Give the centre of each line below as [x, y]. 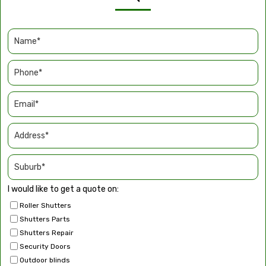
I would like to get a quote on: [63, 189]
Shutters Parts [45, 219]
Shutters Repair [47, 232]
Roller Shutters [45, 205]
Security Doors [45, 246]
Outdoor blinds [45, 260]
